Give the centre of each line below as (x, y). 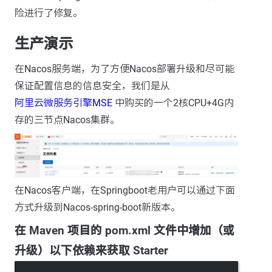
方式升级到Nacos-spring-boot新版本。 (97, 208)
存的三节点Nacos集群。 (67, 120)
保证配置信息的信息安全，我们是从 (92, 86)
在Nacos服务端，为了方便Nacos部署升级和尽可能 (124, 69)
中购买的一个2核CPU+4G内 (173, 103)
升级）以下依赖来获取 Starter (91, 251)
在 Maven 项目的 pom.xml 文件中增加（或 (124, 231)
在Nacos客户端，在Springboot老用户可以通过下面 (125, 191)
